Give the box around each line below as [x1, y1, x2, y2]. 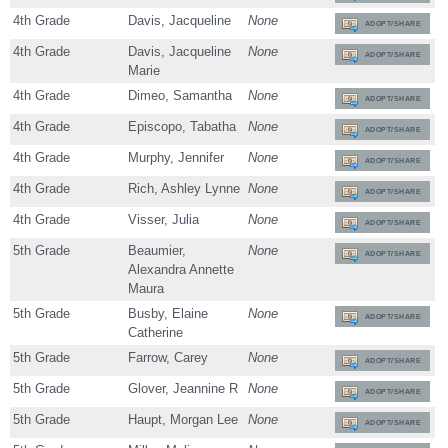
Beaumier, [128, 243, 187, 259]
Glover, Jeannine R [128, 381, 239, 397]
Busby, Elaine [128, 306, 209, 322]
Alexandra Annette [128, 262, 235, 278]
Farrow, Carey [128, 350, 209, 366]
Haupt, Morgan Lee [128, 412, 239, 428]
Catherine [128, 325, 184, 341]
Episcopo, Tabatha [128, 119, 237, 135]
